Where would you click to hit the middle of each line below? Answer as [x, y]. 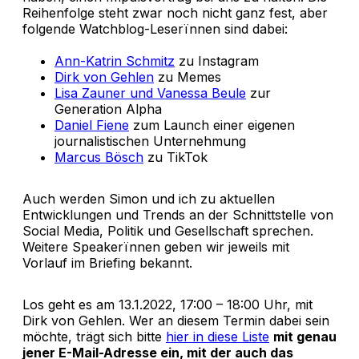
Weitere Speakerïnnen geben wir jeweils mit [156, 246]
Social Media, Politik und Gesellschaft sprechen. [168, 230]
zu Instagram [217, 61]
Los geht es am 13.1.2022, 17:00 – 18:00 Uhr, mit [167, 304]
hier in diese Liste [218, 336]
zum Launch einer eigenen [212, 125]
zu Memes [188, 77]
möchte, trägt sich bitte [94, 336]
